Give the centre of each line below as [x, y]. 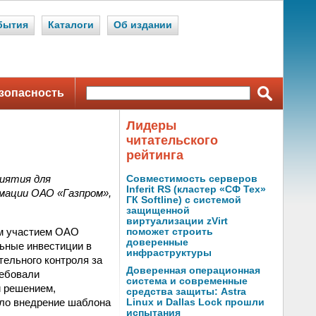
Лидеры [151, 126]
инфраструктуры [169, 253]
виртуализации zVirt [177, 221]
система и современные [187, 281]
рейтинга [155, 155]
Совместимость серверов [192, 179]
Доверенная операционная [193, 271]
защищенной [158, 211]
